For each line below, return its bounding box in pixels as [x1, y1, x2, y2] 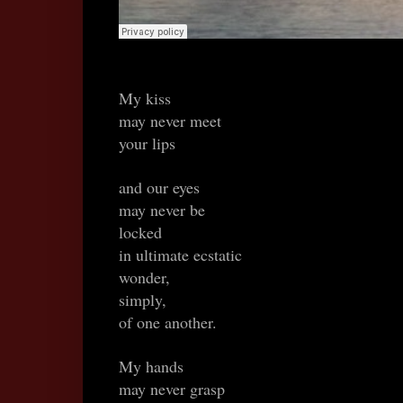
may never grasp [119, 378, 225, 400]
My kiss [119, 87, 171, 110]
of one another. [119, 311, 217, 334]
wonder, [119, 266, 170, 289]
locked [119, 221, 162, 244]
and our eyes [119, 176, 200, 199]
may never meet [119, 110, 221, 132]
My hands [119, 355, 184, 378]
